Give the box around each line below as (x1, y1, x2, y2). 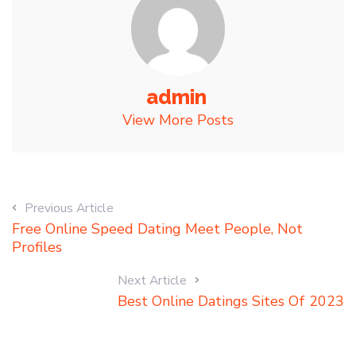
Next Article (118, 272, 187, 290)
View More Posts (122, 110, 234, 130)
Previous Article (25, 199, 114, 218)
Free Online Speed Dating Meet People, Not (12, 219, 303, 239)
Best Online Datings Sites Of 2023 (118, 292, 344, 311)
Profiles (12, 238, 62, 257)
